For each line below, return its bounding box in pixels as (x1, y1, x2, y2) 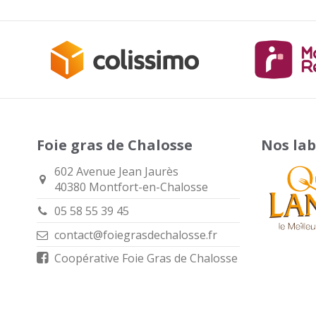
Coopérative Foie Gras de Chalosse (54, 250, 238, 267)
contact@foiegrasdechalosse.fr (54, 227, 217, 243)
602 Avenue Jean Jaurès (54, 163, 178, 179)
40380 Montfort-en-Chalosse (54, 178, 208, 195)
